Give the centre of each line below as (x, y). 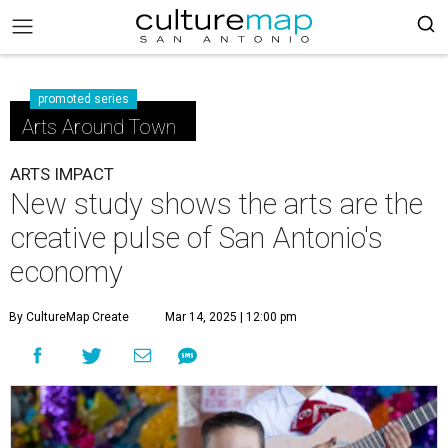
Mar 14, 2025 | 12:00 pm (231, 317)
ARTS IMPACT (62, 174)
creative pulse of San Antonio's (196, 238)
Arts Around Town (99, 127)
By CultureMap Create (69, 317)
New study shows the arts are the (216, 204)
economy (66, 272)
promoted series (83, 99)
